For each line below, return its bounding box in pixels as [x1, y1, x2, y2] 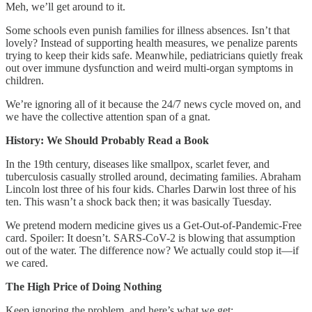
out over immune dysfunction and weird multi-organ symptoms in [6, 61, 293, 74]
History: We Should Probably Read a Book [6, 134, 209, 146]
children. [6, 74, 44, 86]
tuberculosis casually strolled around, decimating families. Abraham [6, 170, 301, 182]
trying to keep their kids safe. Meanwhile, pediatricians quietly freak [6, 49, 303, 61]
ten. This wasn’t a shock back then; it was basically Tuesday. [6, 195, 272, 208]
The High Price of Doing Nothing [6, 280, 162, 292]
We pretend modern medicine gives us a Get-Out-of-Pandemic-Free [6, 219, 302, 231]
